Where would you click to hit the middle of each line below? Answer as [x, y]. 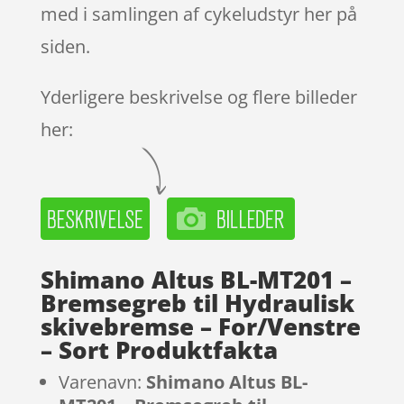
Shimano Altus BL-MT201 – [196, 279]
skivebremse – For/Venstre [200, 326]
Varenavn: [102, 381]
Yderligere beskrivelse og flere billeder [198, 96]
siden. [65, 46]
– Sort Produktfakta [159, 349]
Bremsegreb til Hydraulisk [197, 303]
